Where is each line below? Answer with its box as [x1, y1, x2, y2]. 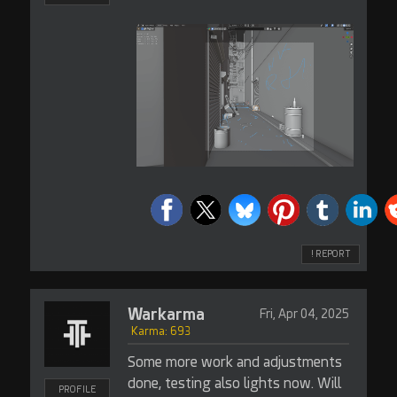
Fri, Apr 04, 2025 [259, 307, 349, 321]
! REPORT [311, 249, 351, 259]
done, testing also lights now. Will [127, 375, 341, 392]
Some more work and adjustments [127, 354, 342, 370]
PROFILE [58, 385, 96, 394]
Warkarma [127, 305, 205, 323]
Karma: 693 [130, 325, 191, 338]
